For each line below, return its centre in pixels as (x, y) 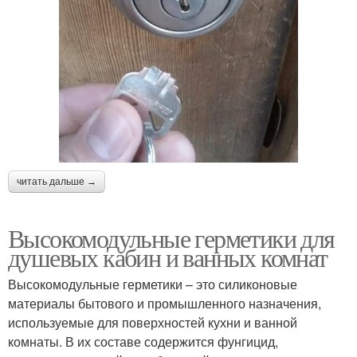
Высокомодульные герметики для (171, 238)
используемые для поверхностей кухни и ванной (153, 323)
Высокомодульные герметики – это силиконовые (153, 284)
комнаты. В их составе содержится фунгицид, (143, 342)
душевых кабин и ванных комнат (168, 257)
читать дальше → (57, 182)
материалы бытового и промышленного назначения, (165, 304)
